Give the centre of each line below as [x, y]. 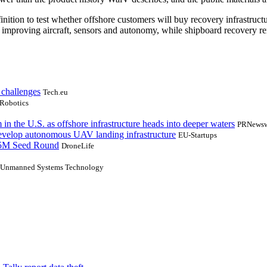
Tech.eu [55, 92]
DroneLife [78, 145]
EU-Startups [198, 135]
